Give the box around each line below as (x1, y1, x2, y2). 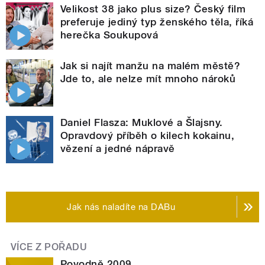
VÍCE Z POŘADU (11, 241, 88, 253)
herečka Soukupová (60, 28, 159, 41)
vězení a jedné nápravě (60, 142, 175, 154)
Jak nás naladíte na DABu (67, 201, 176, 212)
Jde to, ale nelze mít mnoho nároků (60, 72, 236, 85)
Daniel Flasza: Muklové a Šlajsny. (60, 116, 223, 128)
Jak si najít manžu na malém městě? (60, 59, 241, 72)
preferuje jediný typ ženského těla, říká (60, 15, 254, 28)
